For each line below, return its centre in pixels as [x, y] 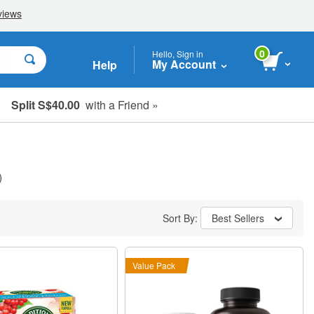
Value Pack [154, 265]
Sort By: [182, 218]
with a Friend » [119, 104]
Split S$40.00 [46, 104]
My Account [184, 64]
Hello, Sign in [178, 53]
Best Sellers [238, 218]
